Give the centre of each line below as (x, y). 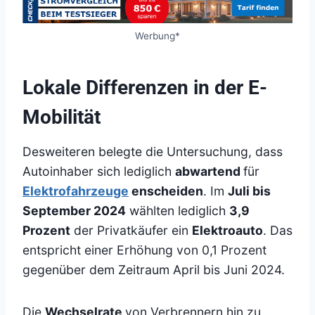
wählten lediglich (178, 211)
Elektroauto (227, 231)
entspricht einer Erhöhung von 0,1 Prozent (144, 250)
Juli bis (249, 191)
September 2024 (74, 211)
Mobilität (62, 117)
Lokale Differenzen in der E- (145, 88)
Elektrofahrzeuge (76, 191)
